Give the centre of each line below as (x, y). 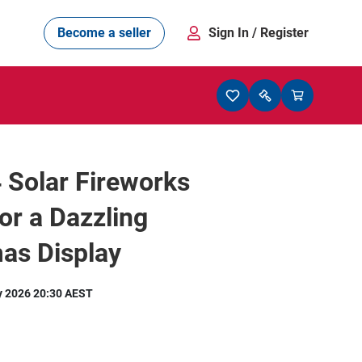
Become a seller (104, 32)
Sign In (230, 32)
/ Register (280, 32)
